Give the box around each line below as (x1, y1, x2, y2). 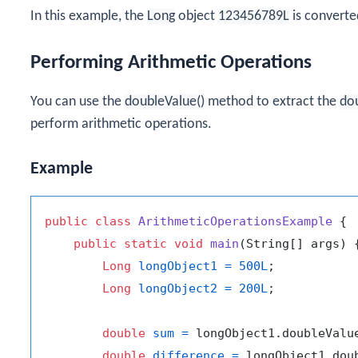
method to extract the (205, 93, 340, 109)
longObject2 (138, 280, 217, 296)
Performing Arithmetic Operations (30, 52, 312, 73)
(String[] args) (239, 236, 347, 251)
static (124, 236, 167, 251)
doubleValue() (125, 93, 205, 109)
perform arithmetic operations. (30, 116, 212, 132)
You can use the (30, 93, 125, 109)
